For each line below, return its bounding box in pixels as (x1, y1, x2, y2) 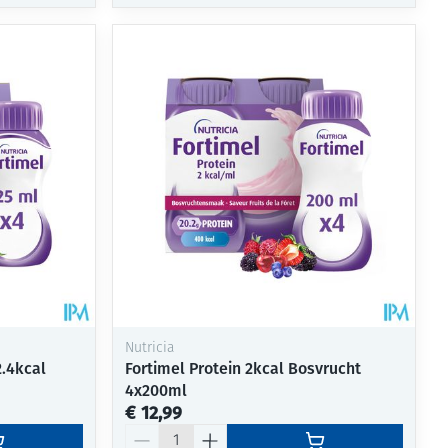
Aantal (124, 422, 172, 442)
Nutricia (125, 340, 175, 356)
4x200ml (125, 380, 188, 400)
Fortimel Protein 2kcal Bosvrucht (125, 358, 362, 378)
